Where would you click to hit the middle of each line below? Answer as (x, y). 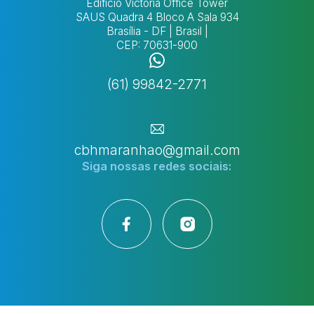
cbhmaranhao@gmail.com (157, 150)
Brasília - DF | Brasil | (157, 32)
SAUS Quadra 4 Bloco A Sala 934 (157, 18)
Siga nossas (118, 166)
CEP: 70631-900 (157, 46)
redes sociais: (193, 166)
